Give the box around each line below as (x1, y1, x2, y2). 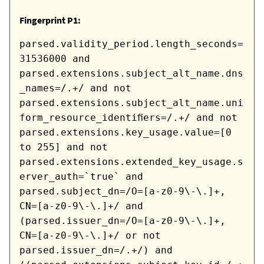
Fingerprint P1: (19, 14, 81, 27)
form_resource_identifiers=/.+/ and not (19, 112, 237, 124)
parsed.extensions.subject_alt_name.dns (19, 68, 243, 80)
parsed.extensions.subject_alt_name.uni (19, 97, 243, 109)
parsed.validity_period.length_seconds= (19, 38, 243, 50)
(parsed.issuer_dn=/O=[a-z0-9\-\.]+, (19, 215, 226, 227)
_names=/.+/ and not (19, 82, 131, 94)
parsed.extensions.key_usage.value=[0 (19, 127, 232, 138)
